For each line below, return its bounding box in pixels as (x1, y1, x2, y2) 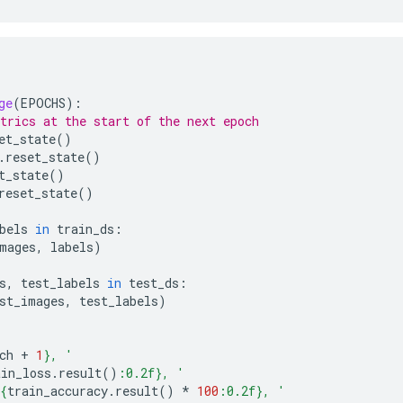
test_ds (129, 273, 179, 291)
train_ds (57, 219, 114, 237)
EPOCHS (21, 94, 66, 112)
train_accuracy (7, 381, 108, 399)
